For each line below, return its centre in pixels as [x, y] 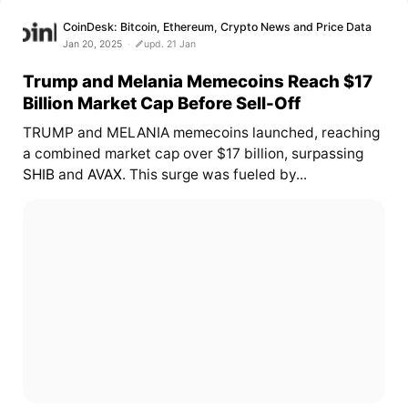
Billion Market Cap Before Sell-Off [161, 102]
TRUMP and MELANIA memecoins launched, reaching [201, 133]
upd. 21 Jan [170, 44]
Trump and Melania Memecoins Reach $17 [197, 81]
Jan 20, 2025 [93, 44]
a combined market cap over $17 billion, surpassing [193, 154]
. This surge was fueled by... [214, 175]
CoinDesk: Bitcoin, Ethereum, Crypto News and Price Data [218, 26]
